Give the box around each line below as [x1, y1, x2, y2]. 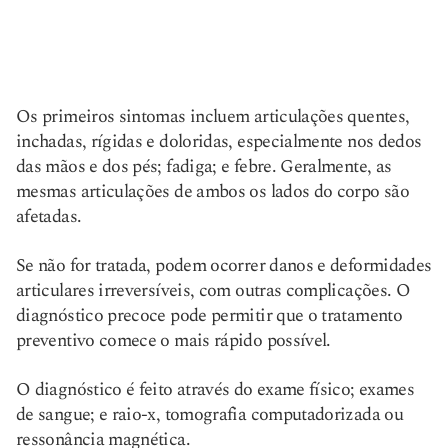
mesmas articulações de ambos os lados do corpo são [16, 178, 409, 205]
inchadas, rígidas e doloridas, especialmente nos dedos [16, 128, 422, 155]
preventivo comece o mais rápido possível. [16, 327, 331, 354]
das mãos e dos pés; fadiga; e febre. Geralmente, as [16, 153, 392, 180]
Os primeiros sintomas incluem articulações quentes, [16, 103, 410, 130]
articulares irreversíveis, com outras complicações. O [16, 277, 411, 304]
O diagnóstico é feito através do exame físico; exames [16, 376, 415, 403]
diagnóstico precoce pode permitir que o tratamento [16, 302, 402, 329]
